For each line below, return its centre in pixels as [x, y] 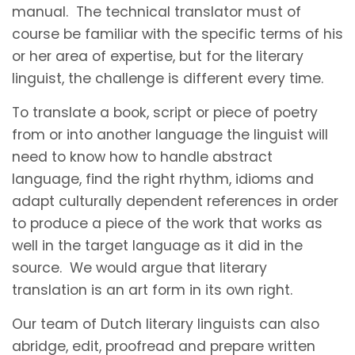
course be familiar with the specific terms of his [177, 34]
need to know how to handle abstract [142, 157]
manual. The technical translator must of [157, 11]
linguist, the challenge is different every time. [168, 78]
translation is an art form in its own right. [152, 290]
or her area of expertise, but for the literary [158, 56]
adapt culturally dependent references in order [175, 201]
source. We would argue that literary [139, 267]
